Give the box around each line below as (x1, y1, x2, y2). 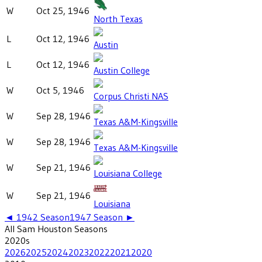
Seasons (72, 222, 108, 235)
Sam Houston (17, 222, 72, 235)
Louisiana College (94, 167, 162, 179)
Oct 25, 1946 (36, 4, 89, 16)
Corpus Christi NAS (94, 89, 168, 102)
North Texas (94, 12, 143, 25)
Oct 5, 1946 (36, 84, 84, 96)
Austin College (94, 64, 150, 76)
